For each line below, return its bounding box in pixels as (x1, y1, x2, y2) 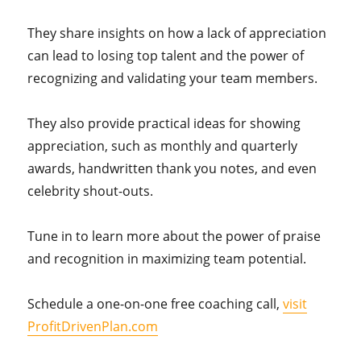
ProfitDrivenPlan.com (27, 317, 159, 335)
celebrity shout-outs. (27, 182, 154, 200)
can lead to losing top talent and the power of (27, 47, 305, 64)
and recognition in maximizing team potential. (27, 250, 307, 268)
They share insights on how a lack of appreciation (27, 24, 327, 42)
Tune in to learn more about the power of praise (27, 227, 322, 245)
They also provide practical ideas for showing (27, 114, 301, 132)
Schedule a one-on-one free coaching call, (27, 295, 284, 313)
